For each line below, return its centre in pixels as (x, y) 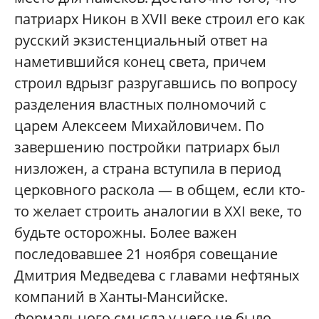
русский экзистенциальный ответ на (141, 40)
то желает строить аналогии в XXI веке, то (158, 211)
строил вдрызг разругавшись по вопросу (156, 83)
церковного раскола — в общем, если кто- (159, 189)
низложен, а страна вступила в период (147, 168)
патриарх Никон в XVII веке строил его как (159, 19)
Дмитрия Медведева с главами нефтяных (157, 275)
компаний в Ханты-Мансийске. (121, 296)
